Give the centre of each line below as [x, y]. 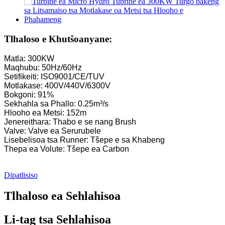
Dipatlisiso [21, 175]
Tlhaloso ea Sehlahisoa [62, 196]
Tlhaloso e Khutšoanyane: [58, 39]
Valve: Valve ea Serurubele [52, 131]
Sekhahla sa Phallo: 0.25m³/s [56, 103]
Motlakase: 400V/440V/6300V [57, 85]
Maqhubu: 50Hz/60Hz [43, 67]
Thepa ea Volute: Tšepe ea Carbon [67, 149]
